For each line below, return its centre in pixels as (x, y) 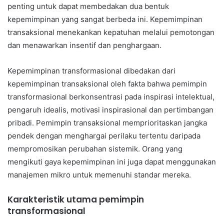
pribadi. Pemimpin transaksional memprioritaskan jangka (107, 123)
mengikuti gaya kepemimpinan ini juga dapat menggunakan (112, 162)
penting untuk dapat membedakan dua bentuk (88, 6)
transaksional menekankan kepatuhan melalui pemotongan (111, 32)
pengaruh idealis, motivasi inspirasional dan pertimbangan (110, 110)
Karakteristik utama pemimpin (76, 200)
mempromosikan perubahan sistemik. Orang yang (95, 149)
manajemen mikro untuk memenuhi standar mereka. (99, 175)
